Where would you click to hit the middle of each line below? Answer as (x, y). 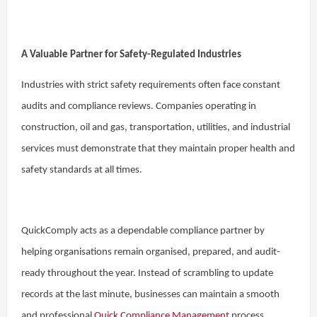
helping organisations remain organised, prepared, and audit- (151, 252)
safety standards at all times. (82, 170)
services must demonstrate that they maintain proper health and (158, 149)
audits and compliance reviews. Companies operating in (139, 106)
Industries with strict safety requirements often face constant (151, 85)
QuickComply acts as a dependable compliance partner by (143, 231)
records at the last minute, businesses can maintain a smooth (150, 295)
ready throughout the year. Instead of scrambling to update (147, 273)
